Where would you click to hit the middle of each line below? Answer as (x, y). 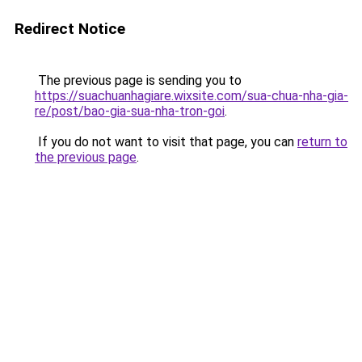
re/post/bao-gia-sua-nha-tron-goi (130, 111)
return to (322, 142)
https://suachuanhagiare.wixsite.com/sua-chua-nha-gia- (192, 96)
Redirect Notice (70, 29)
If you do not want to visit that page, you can (166, 142)
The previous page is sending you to (138, 80)
